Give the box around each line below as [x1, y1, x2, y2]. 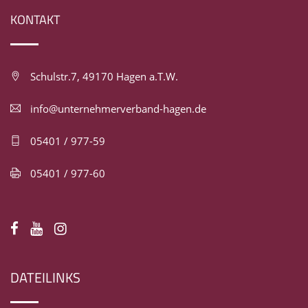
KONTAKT [10, 10, 60, 30]
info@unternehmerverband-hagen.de [30, 102, 206, 116]
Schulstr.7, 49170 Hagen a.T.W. [30, 69, 178, 84]
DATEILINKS [10, 267, 80, 289]
